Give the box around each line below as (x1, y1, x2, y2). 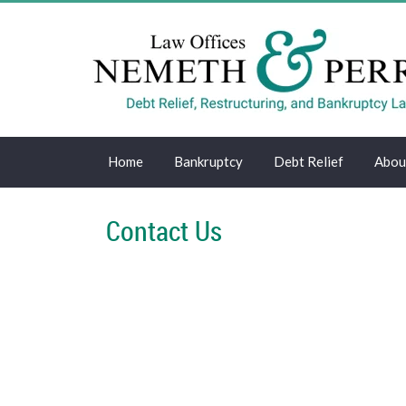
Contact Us (106, 212, 222, 249)
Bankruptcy (174, 153, 243, 169)
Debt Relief (274, 153, 343, 169)
